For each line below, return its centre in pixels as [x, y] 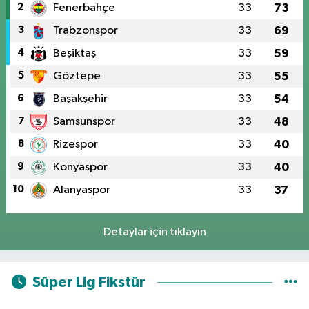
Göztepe [77, 76]
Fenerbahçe [84, 8]
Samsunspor [84, 121]
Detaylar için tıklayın [154, 232]
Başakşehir [80, 99]
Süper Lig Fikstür [89, 283]
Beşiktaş [74, 53]
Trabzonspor [85, 30]
